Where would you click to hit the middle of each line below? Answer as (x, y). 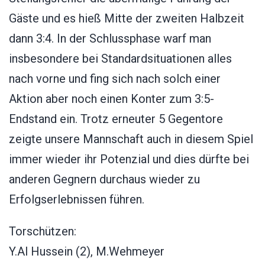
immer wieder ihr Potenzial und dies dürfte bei (129, 159)
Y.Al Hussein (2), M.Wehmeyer (87, 251)
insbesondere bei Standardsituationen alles (120, 58)
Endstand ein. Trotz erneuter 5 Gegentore (116, 119)
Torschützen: (43, 231)
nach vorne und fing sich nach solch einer (115, 78)
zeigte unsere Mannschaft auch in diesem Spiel (131, 139)
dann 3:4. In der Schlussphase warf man (110, 38)
